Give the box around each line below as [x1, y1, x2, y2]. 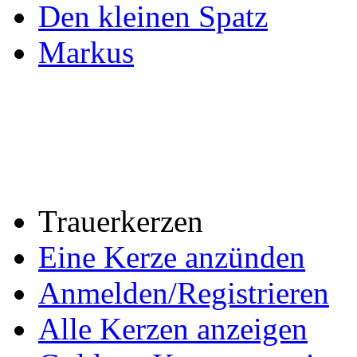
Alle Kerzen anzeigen [38, 312, 308, 347]
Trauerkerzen [38, 204, 203, 239]
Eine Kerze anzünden [38, 240, 305, 275]
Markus [38, 35, 134, 70]
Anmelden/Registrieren [38, 276, 329, 311]
